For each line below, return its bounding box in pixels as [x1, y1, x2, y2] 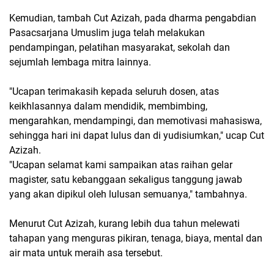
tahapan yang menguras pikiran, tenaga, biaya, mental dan [9, 232, 262, 244]
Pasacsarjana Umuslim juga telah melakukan [9, 27, 205, 39]
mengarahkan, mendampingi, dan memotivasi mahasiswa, [9, 115, 262, 127]
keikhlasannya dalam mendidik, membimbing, [9, 100, 207, 112]
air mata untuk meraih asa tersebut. [9, 247, 165, 259]
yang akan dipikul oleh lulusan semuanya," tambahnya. [9, 188, 247, 200]
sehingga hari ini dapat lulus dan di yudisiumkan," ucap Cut [9, 130, 264, 141]
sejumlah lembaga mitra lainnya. [9, 56, 151, 68]
